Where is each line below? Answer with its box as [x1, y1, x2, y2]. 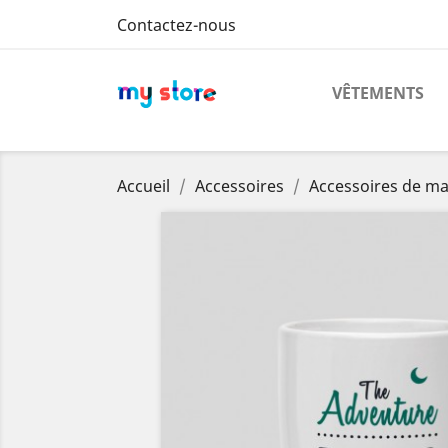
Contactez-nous [117, 14, 236, 36]
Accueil [117, 175, 170, 197]
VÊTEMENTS [332, 82, 424, 104]
